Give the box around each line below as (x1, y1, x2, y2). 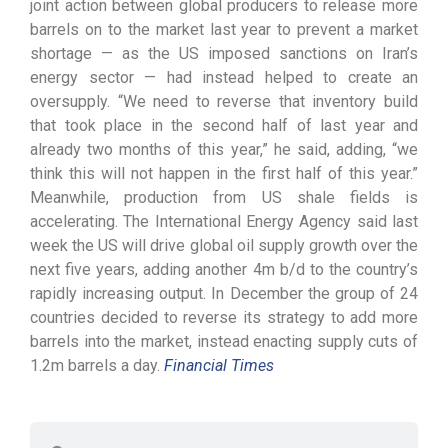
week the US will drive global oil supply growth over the (30, 236, 418, 255)
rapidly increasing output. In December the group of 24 (30, 284, 418, 303)
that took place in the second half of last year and (30, 116, 418, 135)
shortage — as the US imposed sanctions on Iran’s (30, 44, 418, 63)
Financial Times (164, 356, 274, 375)
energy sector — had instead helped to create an (30, 68, 418, 87)
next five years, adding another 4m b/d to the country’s (30, 260, 418, 279)
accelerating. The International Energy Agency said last (30, 212, 418, 231)
